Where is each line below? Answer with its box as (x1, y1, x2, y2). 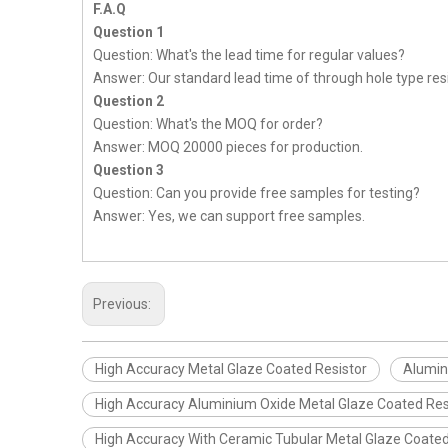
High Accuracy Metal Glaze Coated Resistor (95, 361, 367, 377)
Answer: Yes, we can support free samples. (93, 208, 365, 224)
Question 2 (93, 93, 164, 109)
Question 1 (93, 24, 164, 40)
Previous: (93, 296, 154, 312)
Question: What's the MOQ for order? (93, 116, 323, 132)
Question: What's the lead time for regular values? (93, 47, 405, 63)
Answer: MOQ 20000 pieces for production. (93, 139, 363, 155)
